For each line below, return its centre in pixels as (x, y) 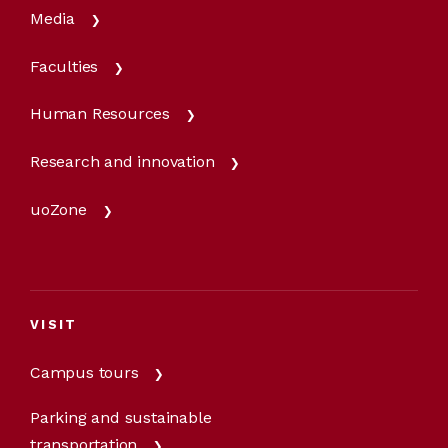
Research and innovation (122, 161)
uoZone (58, 209)
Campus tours (84, 373)
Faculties (64, 66)
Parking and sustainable (121, 417)
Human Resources (100, 114)
